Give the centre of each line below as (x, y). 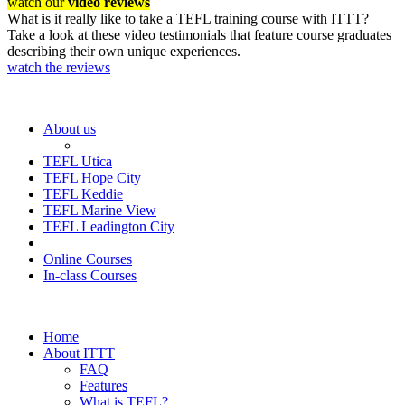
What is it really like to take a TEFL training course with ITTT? (188, 18)
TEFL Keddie (83, 193)
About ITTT (79, 353)
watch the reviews (59, 67)
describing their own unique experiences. (124, 51)
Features (104, 385)
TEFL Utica (78, 161)
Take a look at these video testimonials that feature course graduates (199, 34)
